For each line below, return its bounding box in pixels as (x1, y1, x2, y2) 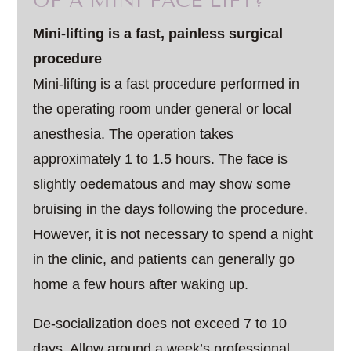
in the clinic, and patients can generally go (33, 251, 295, 267)
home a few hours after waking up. (33, 277, 249, 292)
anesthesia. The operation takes (33, 126, 234, 142)
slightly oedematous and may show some (33, 176, 291, 192)
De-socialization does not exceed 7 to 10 (33, 316, 288, 331)
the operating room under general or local (33, 101, 292, 117)
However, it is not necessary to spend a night (33, 226, 313, 242)
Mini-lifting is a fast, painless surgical (33, 26, 284, 42)
